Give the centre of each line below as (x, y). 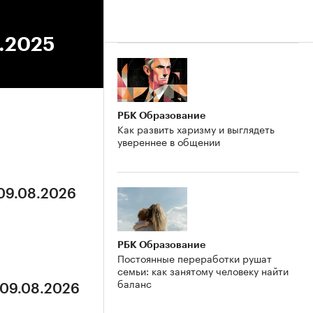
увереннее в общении (169, 141)
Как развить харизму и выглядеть (196, 128)
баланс (134, 283)
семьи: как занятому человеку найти (203, 270)
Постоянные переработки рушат (195, 257)
